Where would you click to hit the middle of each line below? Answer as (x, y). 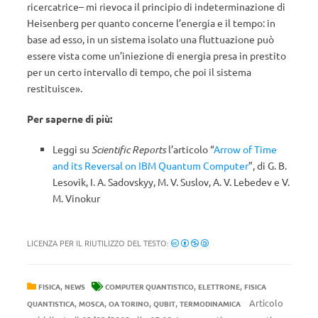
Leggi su (72, 149)
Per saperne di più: (70, 119)
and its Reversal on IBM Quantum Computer (150, 166)
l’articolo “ (190, 149)
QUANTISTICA (51, 304)
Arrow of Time (245, 149)
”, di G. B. (268, 166)
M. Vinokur (76, 198)
